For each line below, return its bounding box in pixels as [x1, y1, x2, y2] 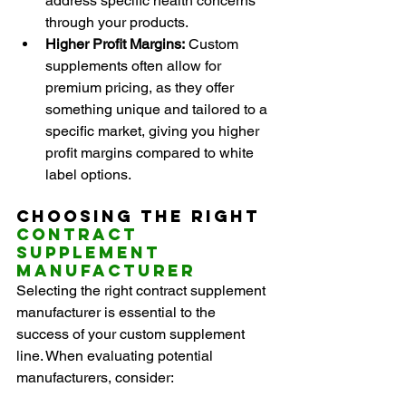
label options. [45, 166, 131, 184]
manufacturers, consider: [16, 369, 174, 387]
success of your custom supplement [16, 325, 248, 343]
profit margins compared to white [45, 144, 257, 162]
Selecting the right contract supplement [16, 282, 269, 300]
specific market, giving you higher [45, 122, 263, 140]
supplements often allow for [45, 57, 225, 75]
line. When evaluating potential [16, 347, 217, 365]
